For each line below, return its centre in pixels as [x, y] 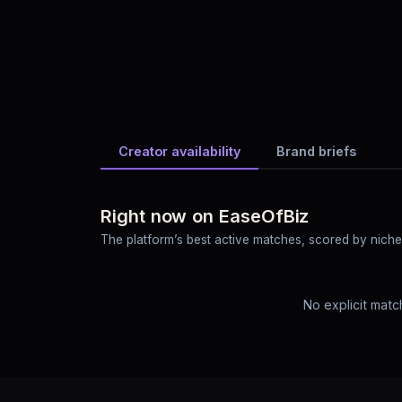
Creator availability [179, 151]
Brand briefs [316, 151]
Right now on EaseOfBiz [205, 216]
